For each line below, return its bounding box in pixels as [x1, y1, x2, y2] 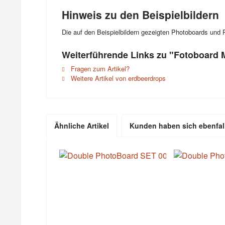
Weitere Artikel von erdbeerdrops [69, 73, 166, 83]
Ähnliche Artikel [54, 121, 109, 131]
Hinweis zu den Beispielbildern [62, 7, 219, 22]
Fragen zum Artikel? [69, 64, 130, 73]
